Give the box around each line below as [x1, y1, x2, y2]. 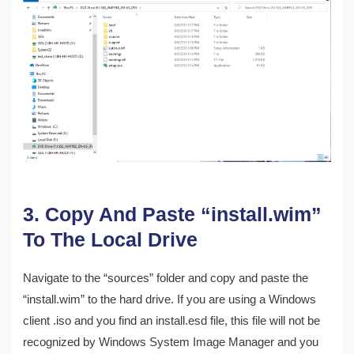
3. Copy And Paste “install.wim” [23, 203, 322, 226]
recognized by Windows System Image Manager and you [23, 336, 319, 349]
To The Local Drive [23, 228, 198, 251]
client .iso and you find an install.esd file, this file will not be [23, 314, 321, 328]
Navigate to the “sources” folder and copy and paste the [23, 272, 309, 285]
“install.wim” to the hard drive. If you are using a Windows [23, 293, 317, 307]
